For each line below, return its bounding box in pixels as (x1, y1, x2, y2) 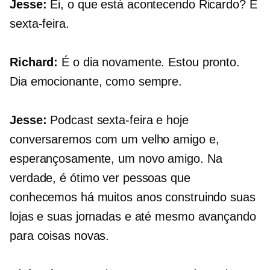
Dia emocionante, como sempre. (10, 75, 183, 89)
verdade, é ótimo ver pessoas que (10, 171, 190, 185)
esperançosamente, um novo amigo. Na (10, 152, 222, 166)
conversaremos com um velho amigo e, (10, 133, 219, 146)
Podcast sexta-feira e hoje (46, 113, 189, 127)
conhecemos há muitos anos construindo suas (10, 190, 256, 204)
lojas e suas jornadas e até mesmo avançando (10, 210, 256, 224)
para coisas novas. (10, 229, 110, 243)
